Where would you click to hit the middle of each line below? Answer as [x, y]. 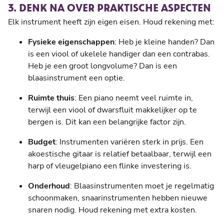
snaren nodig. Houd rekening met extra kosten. [112, 210]
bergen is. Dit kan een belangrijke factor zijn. [107, 122]
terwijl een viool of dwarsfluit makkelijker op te [112, 110]
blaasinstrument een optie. [76, 78]
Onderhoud [49, 186]
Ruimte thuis [51, 98]
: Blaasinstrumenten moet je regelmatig [142, 186]
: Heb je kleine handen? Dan [164, 42]
